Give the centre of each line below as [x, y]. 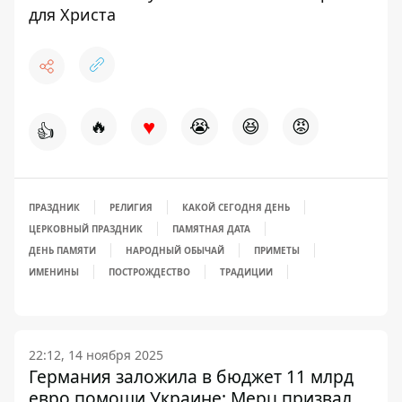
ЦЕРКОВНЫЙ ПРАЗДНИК [86, 229]
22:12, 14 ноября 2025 [96, 355]
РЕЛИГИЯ [131, 208]
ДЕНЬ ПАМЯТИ [62, 251]
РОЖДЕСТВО [162, 272]
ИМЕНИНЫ [54, 272]
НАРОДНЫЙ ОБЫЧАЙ [175, 251]
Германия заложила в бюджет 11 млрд [191, 377]
